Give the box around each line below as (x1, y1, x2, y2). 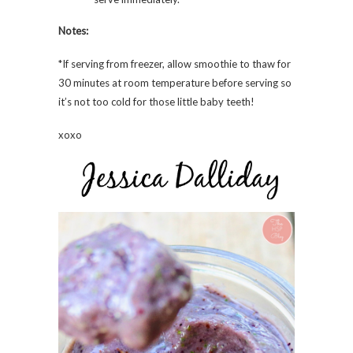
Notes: (58, 24, 88, 37)
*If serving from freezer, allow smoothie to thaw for (58, 57, 291, 70)
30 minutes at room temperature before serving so (58, 76, 292, 89)
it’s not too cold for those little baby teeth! (58, 95, 255, 108)
